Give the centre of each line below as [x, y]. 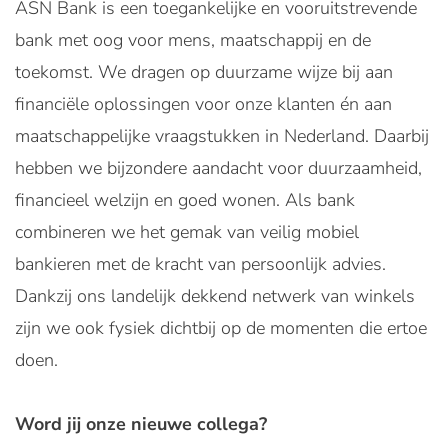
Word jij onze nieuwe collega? [141, 424]
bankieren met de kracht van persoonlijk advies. [200, 264]
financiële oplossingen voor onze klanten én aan [203, 104]
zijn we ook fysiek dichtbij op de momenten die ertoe [221, 328]
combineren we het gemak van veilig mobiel [187, 232]
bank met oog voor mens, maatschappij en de [193, 40]
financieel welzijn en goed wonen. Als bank [185, 200]
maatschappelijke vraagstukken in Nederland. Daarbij [222, 136]
